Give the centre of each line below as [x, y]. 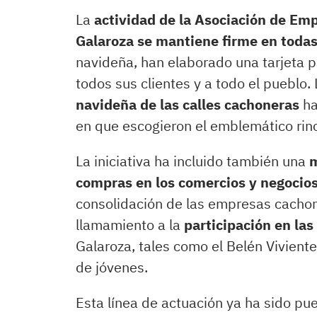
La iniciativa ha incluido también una [192, 161]
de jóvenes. [112, 267]
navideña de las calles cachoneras [188, 104]
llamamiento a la [130, 225]
